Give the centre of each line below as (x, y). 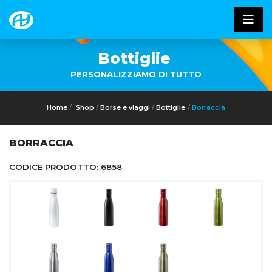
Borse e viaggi (125, 108)
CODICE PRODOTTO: (55, 167)
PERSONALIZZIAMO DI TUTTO (136, 74)
